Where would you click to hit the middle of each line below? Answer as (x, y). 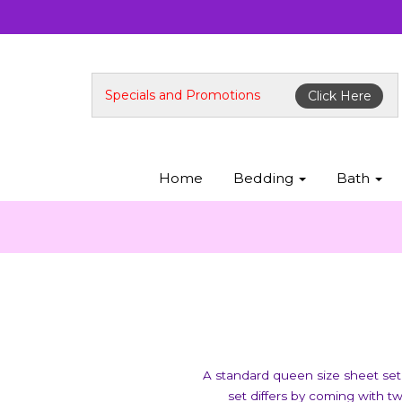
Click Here (339, 96)
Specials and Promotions (183, 95)
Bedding (265, 178)
